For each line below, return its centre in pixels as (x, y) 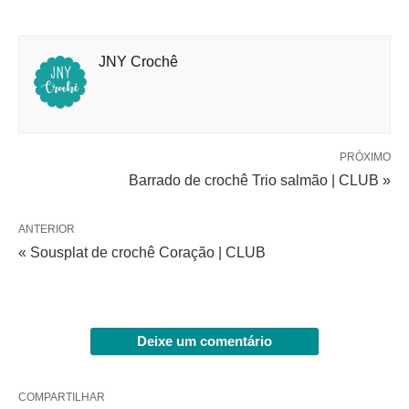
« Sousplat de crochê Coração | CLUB (142, 252)
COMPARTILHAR (62, 397)
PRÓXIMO (365, 157)
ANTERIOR (47, 229)
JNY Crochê (138, 61)
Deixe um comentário (204, 341)
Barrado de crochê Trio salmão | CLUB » (260, 180)
